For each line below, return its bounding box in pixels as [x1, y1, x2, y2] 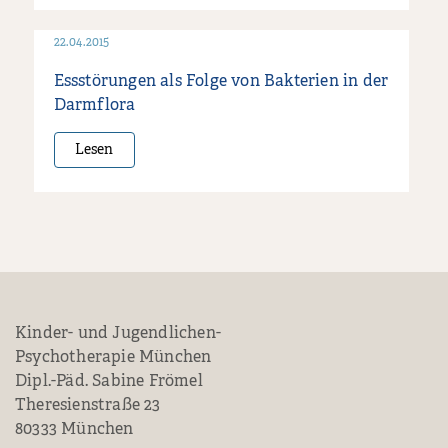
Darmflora [53, 97, 136, 114]
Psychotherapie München [15, 349, 212, 366]
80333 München [15, 421, 134, 438]
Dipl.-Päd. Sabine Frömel [15, 373, 203, 390]
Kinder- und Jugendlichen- [15, 325, 221, 342]
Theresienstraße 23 [15, 397, 161, 414]
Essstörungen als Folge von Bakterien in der [53, 73, 389, 90]
